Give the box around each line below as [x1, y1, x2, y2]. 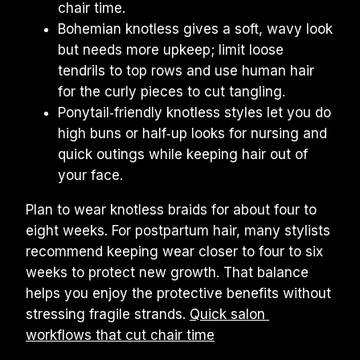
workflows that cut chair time [26, 327, 215, 343]
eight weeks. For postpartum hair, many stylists [26, 223, 330, 239]
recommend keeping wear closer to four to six [26, 243, 323, 260]
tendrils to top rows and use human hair [58, 63, 314, 79]
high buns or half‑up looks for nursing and [58, 125, 327, 141]
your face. [58, 167, 123, 183]
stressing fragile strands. [26, 306, 190, 322]
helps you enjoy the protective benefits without [26, 285, 331, 301]
